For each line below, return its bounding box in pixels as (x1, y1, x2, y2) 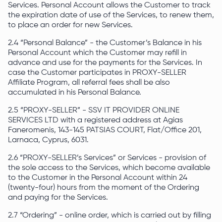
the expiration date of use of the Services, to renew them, (8, 11, 214, 19)
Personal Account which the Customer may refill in (8, 49, 187, 57)
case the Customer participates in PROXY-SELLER (8, 69, 186, 77)
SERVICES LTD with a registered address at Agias (8, 116, 183, 124)
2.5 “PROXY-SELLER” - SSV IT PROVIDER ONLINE (8, 107, 179, 114)
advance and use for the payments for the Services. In (8, 59, 202, 67)
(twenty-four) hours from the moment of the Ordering (8, 184, 199, 192)
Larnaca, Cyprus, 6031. (8, 136, 89, 144)
